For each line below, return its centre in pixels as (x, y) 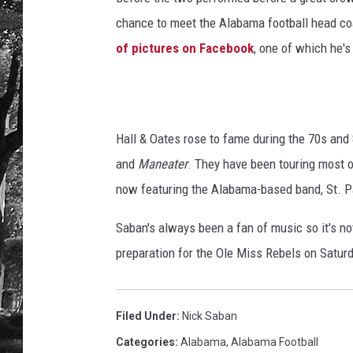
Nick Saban (210, 316)
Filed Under (146, 316)
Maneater (163, 164)
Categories (145, 342)
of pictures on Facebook (185, 48)
